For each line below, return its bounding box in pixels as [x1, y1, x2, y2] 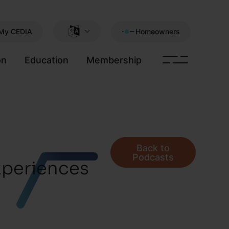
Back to [136, 141, 170, 154]
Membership [86, 53, 142, 66]
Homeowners [135, 26, 180, 36]
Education [24, 53, 68, 66]
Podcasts [132, 150, 174, 164]
